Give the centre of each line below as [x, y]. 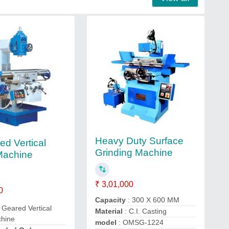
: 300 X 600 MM [152, 200]
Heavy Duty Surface [139, 141]
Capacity [110, 200]
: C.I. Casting [144, 211]
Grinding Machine [134, 152]
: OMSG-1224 [140, 223]
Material [109, 211]
